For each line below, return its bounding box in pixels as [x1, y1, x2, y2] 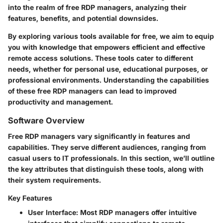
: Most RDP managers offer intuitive [76, 208, 197, 217]
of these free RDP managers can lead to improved [8, 86, 177, 95]
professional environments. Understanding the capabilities [8, 75, 209, 84]
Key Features [8, 193, 52, 202]
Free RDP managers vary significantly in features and [8, 131, 190, 140]
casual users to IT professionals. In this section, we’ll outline [8, 153, 215, 162]
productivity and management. [8, 97, 113, 106]
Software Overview [8, 115, 85, 125]
